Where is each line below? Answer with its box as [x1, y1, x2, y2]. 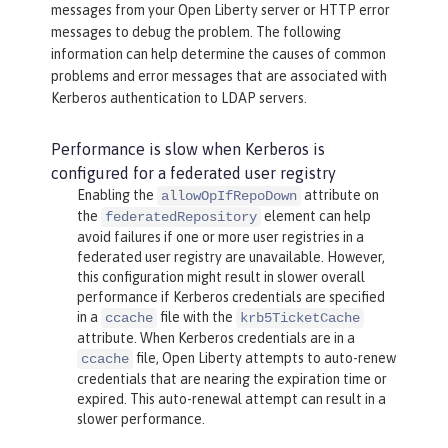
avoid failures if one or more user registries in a [76, 228, 364, 245]
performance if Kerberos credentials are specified [76, 288, 385, 305]
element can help [260, 207, 371, 224]
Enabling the [76, 186, 157, 203]
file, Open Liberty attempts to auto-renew [132, 349, 396, 366]
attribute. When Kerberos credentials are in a [76, 329, 355, 346]
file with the [156, 308, 236, 325]
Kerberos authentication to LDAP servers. [51, 89, 307, 106]
